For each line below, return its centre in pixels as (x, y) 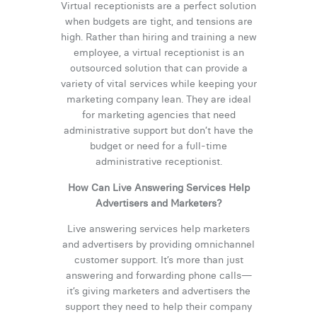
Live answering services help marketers (158, 229)
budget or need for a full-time (158, 146)
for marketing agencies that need (158, 115)
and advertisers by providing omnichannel (158, 244)
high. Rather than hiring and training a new (158, 37)
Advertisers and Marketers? (158, 203)
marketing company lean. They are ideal (158, 99)
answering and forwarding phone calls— (158, 276)
